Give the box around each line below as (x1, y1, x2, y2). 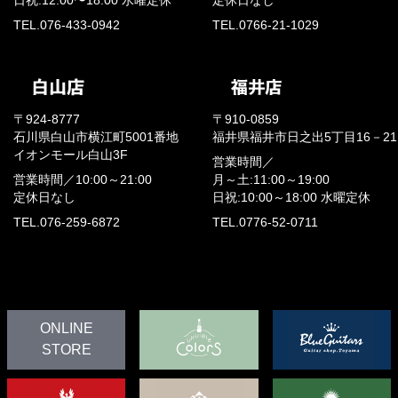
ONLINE (39, 321, 93, 337)
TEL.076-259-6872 (13, 215, 120, 229)
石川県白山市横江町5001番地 (13, 130, 179, 144)
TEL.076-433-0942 (13, 18, 120, 32)
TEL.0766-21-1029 (212, 18, 319, 32)
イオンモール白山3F (13, 147, 128, 162)
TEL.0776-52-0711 (212, 215, 318, 229)
